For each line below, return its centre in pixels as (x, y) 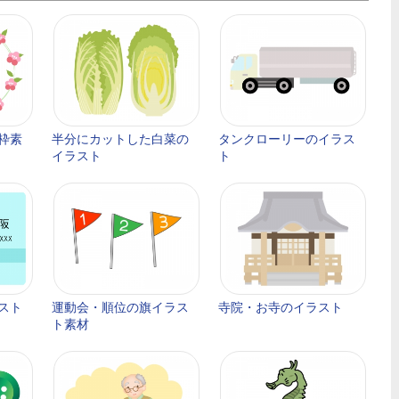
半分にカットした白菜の (120, 139)
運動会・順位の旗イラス (120, 307)
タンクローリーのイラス (287, 139)
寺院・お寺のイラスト (281, 307)
